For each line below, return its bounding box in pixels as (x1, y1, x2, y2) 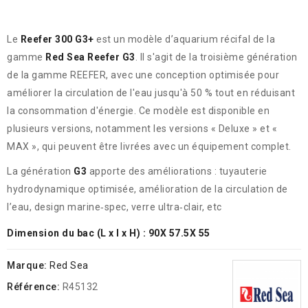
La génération (7, 166, 74, 177)
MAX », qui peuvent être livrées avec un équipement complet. (7, 141, 291, 152)
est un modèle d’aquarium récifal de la (93, 34, 275, 45)
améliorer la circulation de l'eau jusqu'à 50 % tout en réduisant (7, 87, 295, 98)
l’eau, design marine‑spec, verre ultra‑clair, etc (7, 201, 222, 212)
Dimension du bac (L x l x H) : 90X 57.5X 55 (7, 228, 210, 239)
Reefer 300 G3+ (20, 34, 94, 45)
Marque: (7, 260, 47, 271)
